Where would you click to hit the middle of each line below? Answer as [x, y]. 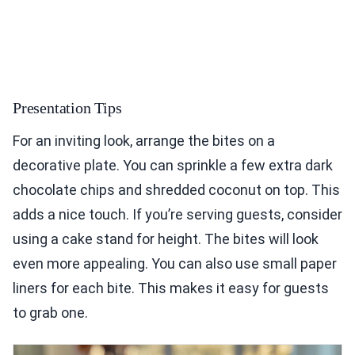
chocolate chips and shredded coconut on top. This [176, 190]
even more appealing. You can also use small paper [175, 264]
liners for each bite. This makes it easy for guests [171, 288]
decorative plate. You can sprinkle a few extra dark [173, 166]
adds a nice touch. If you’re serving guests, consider [177, 215]
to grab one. [50, 313]
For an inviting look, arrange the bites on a [144, 141]
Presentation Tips [67, 108]
